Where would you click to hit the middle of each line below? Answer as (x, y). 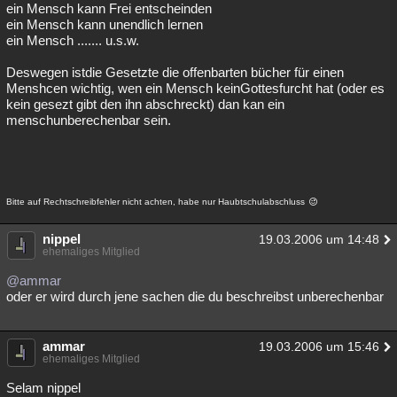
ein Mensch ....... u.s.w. (73, 40)
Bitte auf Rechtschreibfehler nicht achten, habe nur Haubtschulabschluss (157, 202)
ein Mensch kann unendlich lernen (105, 24)
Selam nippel (43, 388)
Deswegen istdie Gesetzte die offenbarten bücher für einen (175, 72)
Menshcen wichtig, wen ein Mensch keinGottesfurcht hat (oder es (195, 88)
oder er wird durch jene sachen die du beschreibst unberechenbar (195, 296)
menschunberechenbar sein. (89, 120)
